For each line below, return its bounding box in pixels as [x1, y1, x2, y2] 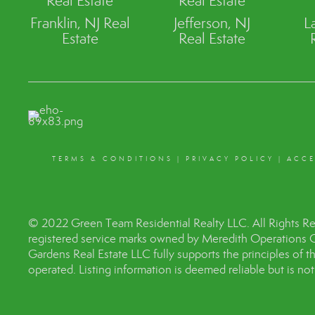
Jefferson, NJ [173, 13, 250, 32]
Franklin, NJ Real [30, 13, 130, 32]
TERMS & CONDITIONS [51, 154, 173, 163]
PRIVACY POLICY [185, 154, 274, 163]
